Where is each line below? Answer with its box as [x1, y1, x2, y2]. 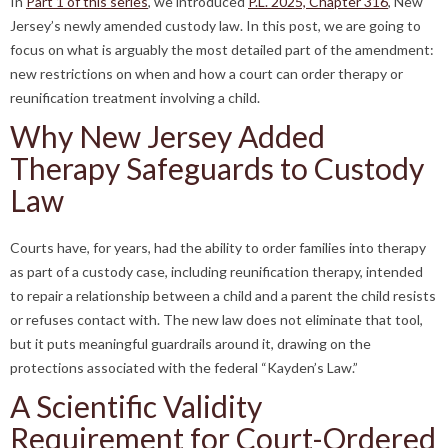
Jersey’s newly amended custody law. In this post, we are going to [10, 17, 421, 34]
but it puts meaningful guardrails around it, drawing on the [10, 335, 371, 352]
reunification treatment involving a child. [10, 89, 260, 106]
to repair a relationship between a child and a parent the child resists [10, 287, 436, 304]
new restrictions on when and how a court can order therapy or [10, 65, 403, 82]
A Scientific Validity [10, 388, 262, 424]
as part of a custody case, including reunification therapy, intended [10, 263, 423, 280]
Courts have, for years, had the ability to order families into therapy [10, 239, 426, 256]
